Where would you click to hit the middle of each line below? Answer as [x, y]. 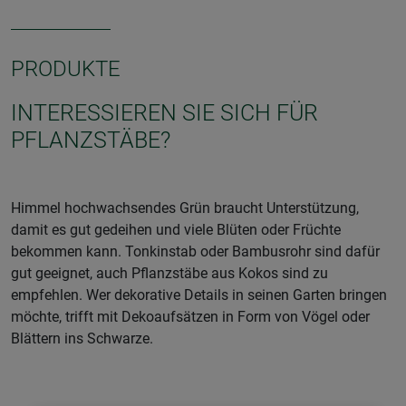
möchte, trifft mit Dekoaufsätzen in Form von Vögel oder [190, 316]
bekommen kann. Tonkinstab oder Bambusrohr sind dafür [195, 251]
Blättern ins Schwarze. [84, 338]
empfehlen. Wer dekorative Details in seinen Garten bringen [199, 295]
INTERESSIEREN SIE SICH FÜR [164, 112]
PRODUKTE [66, 68]
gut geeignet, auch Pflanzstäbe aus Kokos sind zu [169, 273]
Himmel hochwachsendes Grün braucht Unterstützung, [185, 208]
